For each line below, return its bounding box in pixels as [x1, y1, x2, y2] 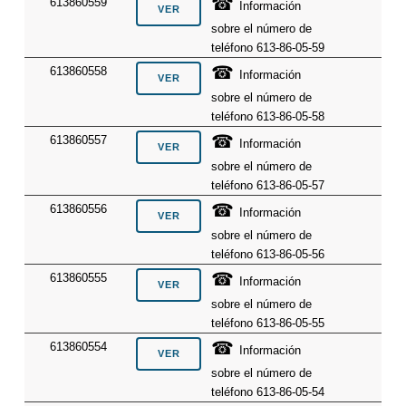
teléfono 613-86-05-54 [211, 385, 325, 400]
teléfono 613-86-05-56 [211, 247, 325, 262]
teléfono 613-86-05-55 [211, 316, 325, 331]
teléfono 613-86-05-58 [211, 110, 325, 124]
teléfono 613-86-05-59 [211, 41, 325, 55]
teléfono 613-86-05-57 [211, 179, 325, 193]
